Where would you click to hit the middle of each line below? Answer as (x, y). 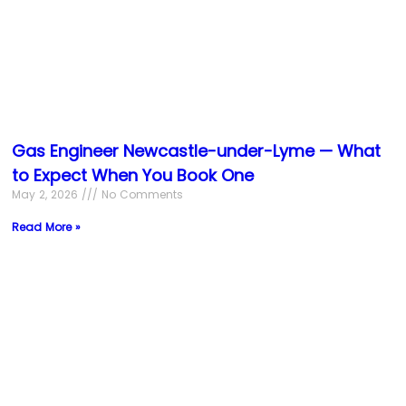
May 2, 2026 (46, 194)
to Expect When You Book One (132, 175)
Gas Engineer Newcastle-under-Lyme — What (196, 150)
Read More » (46, 227)
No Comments (140, 194)
